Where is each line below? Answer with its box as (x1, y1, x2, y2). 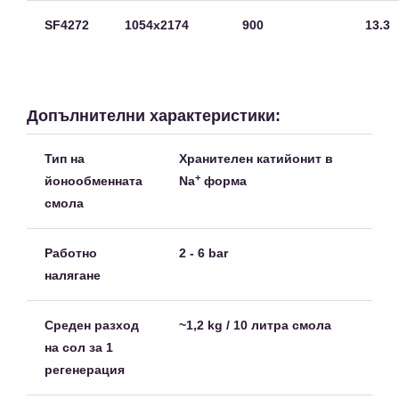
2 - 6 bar (179, 246, 228, 261)
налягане (45, 268, 101, 283)
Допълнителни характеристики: (27, 107, 281, 126)
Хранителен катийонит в (179, 151, 333, 167)
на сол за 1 (45, 340, 113, 355)
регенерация (45, 362, 125, 378)
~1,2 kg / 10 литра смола (179, 318, 331, 333)
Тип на (45, 151, 85, 167)
